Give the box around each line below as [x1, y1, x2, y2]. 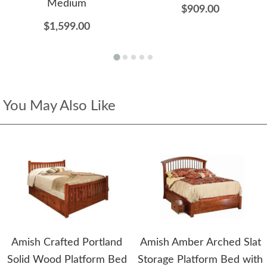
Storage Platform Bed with [138, 254, 263, 266]
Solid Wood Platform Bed [7, 254, 127, 266]
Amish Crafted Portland [11, 237, 122, 249]
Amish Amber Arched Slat [139, 237, 261, 249]
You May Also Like [3, 99, 116, 114]
